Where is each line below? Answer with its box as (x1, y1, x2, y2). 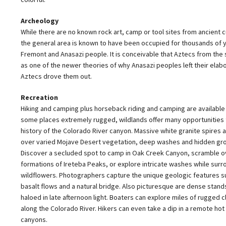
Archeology (21, 16, 59, 25)
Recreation (21, 92, 58, 102)
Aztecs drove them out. (21, 71, 92, 81)
